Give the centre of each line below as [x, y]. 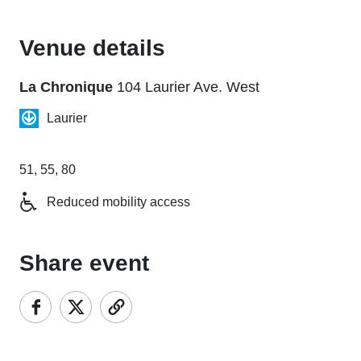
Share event [84, 263]
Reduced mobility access [118, 201]
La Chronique [66, 87]
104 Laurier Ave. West [188, 87]
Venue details [92, 48]
